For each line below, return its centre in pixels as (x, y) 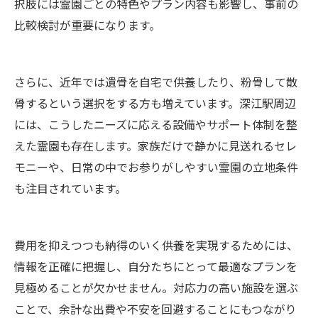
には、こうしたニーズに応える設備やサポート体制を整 (156, 124)
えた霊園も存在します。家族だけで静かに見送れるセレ (155, 145)
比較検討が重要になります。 (87, 24)
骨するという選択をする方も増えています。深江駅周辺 (155, 103)
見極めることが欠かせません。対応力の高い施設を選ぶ (156, 287)
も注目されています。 (70, 188)
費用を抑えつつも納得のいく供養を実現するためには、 (156, 245)
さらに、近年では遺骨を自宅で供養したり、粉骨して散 (156, 81)
